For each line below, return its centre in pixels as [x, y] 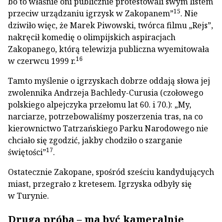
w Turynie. [28, 196]
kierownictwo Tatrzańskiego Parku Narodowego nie [108, 128]
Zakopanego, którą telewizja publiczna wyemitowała [109, 49]
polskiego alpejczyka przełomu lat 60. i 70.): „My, [100, 105]
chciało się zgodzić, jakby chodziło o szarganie [95, 140]
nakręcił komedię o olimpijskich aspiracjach [92, 37]
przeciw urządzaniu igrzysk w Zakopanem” [91, 13]
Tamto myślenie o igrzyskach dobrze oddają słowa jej [109, 81]
